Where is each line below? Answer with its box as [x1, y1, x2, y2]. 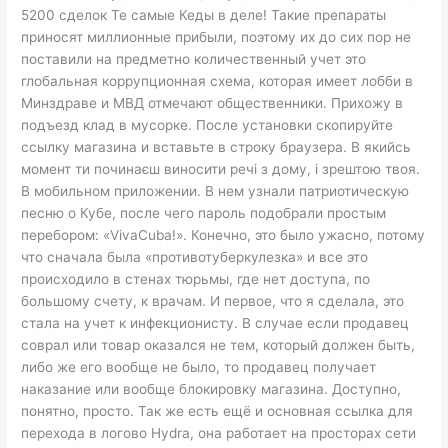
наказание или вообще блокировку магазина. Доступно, [21, 380, 402, 397]
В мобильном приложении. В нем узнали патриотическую [21, 182, 410, 199]
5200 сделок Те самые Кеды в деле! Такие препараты [21, 6, 387, 23]
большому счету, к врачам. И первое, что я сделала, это [21, 292, 405, 309]
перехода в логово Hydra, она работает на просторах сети [21, 424, 417, 441]
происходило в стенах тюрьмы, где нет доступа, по [21, 270, 371, 287]
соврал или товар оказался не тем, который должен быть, [21, 336, 416, 353]
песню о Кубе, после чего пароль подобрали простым [21, 204, 387, 221]
